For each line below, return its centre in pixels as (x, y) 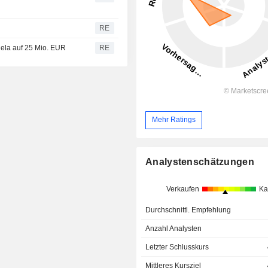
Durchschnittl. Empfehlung (188, 210)
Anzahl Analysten (174, 229)
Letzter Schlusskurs (177, 247)
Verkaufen (182, 189)
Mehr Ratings (174, 120)
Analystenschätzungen (200, 162)
